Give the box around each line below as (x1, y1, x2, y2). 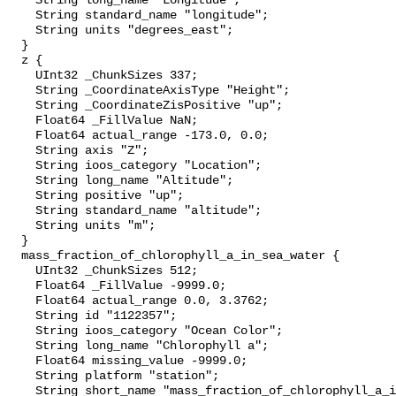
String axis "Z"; (7, 144, 35, 158)
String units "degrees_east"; (7, 24, 35, 38)
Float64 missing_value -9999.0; (7, 354, 35, 369)
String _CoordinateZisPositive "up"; (7, 99, 35, 113)
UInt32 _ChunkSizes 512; (7, 264, 35, 278)
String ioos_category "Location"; (7, 159, 35, 173)
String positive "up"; (7, 189, 35, 203)
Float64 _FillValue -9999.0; (7, 279, 35, 293)
